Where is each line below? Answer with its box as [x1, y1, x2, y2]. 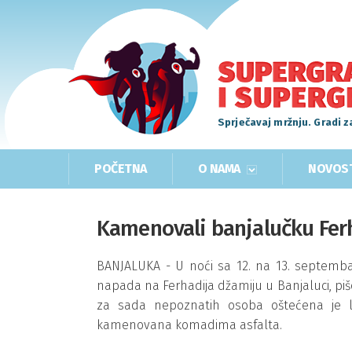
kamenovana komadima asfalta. [97, 317, 282, 332]
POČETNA [94, 161, 147, 176]
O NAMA [197, 161, 244, 176]
